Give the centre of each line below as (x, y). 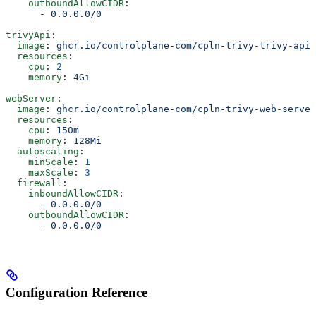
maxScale (39, 172)
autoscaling (42, 151)
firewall (34, 183)
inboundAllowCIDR (62, 193)
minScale (39, 162)
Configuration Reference (77, 292)
